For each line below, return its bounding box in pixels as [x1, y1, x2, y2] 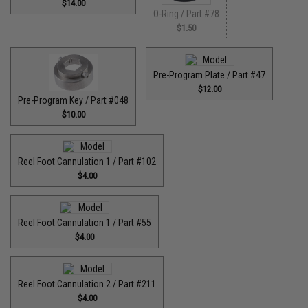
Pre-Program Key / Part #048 [18, 94, 129, 106]
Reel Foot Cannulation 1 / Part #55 [18, 217, 152, 228]
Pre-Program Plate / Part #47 [153, 69, 266, 80]
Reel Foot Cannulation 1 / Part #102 [18, 155, 157, 167]
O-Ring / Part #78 [153, 8, 220, 19]
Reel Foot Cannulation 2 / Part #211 [18, 278, 157, 289]
